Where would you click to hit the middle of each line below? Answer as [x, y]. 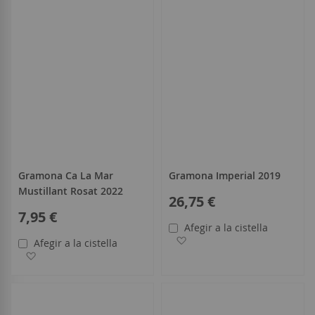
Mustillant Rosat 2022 [71, 191]
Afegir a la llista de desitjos [103, 255]
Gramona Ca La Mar [66, 175]
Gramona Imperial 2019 [225, 175]
